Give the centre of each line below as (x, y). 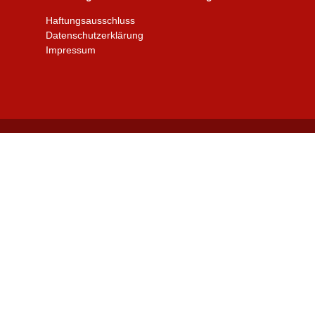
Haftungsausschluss (90, 20)
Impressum (70, 50)
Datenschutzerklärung (94, 35)
